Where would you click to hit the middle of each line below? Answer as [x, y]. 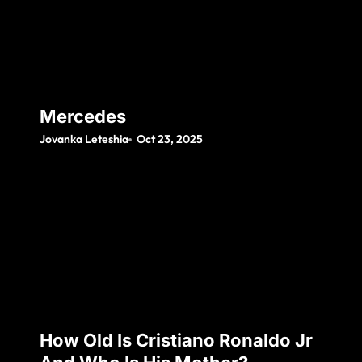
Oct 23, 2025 [170, 139]
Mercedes [83, 117]
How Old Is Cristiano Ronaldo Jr [176, 341]
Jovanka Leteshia [84, 139]
